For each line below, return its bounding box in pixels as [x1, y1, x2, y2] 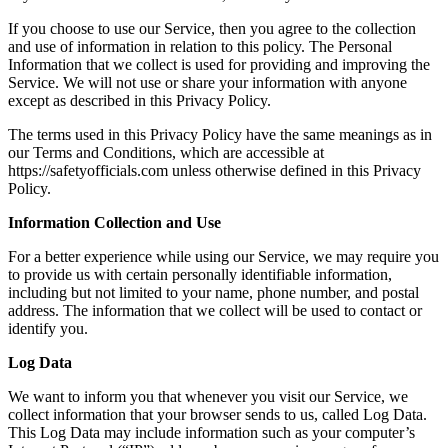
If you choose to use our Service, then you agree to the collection [8, 19, 416, 37]
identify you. [8, 319, 88, 337]
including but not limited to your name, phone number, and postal [8, 283, 419, 301]
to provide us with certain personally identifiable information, [8, 265, 392, 283]
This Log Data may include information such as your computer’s [8, 423, 415, 441]
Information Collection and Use [8, 213, 221, 231]
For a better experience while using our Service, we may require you [8, 247, 439, 265]
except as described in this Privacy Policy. [8, 91, 271, 109]
